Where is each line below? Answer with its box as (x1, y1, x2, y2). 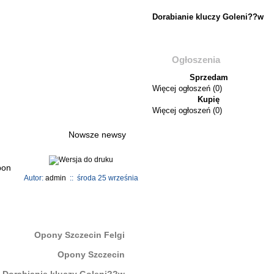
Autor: (23, 174, 45, 182)
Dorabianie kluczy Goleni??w (152, 12, 264, 22)
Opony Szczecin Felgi (34, 230, 125, 240)
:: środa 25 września (65, 174, 138, 182)
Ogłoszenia (172, 54, 220, 65)
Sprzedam (189, 73, 228, 83)
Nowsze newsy (68, 130, 126, 139)
